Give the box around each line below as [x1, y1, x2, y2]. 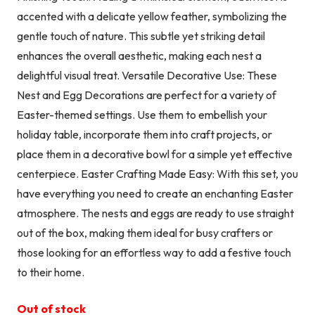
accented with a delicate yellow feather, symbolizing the [17, 8, 287, 23]
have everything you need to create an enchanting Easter [17, 186, 293, 200]
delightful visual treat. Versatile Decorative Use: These [17, 67, 277, 82]
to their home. [17, 264, 84, 279]
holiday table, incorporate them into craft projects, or [17, 127, 272, 141]
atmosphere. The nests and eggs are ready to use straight [17, 205, 294, 220]
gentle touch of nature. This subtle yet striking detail [17, 28, 265, 43]
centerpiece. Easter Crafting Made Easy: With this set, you [17, 166, 298, 181]
